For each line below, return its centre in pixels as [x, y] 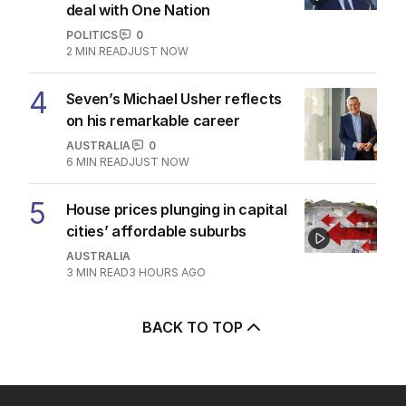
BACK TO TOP [192, 327]
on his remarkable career [153, 120]
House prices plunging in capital [176, 209]
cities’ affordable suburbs [156, 231]
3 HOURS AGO [167, 272]
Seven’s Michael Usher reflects [174, 98]
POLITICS [92, 34]
